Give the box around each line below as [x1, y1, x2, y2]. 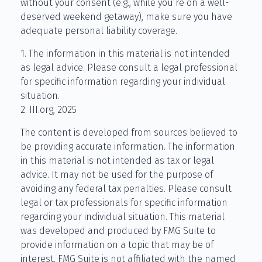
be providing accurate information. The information [20, 140, 235, 152]
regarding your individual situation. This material [20, 211, 225, 222]
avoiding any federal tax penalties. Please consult [20, 182, 232, 194]
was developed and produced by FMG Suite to [20, 225, 216, 236]
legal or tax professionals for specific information [20, 196, 227, 208]
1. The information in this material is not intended [20, 47, 230, 59]
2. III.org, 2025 [20, 104, 77, 115]
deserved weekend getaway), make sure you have [20, 11, 232, 22]
